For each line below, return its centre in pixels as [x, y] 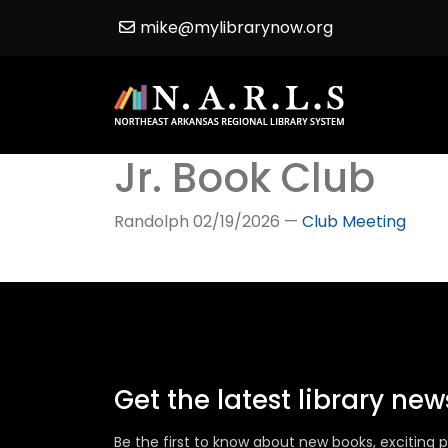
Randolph [153, 221]
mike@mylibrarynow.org [236, 27]
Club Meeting [354, 221]
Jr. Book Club [244, 178]
